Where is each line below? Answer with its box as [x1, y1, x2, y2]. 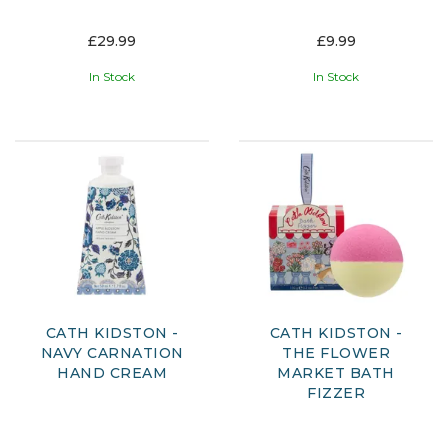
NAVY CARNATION [40, 344, 184, 363]
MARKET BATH [277, 364, 395, 383]
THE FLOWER [282, 344, 390, 363]
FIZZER [307, 384, 365, 403]
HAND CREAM [57, 364, 167, 383]
